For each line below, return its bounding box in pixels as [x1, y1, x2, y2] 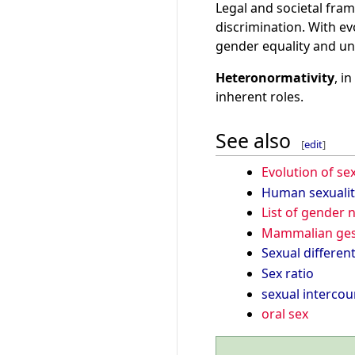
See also [216, 126, 291, 154]
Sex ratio [261, 264, 314, 282]
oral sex [261, 305, 308, 323]
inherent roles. [216, 88, 303, 106]
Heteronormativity [216, 69, 334, 87]
